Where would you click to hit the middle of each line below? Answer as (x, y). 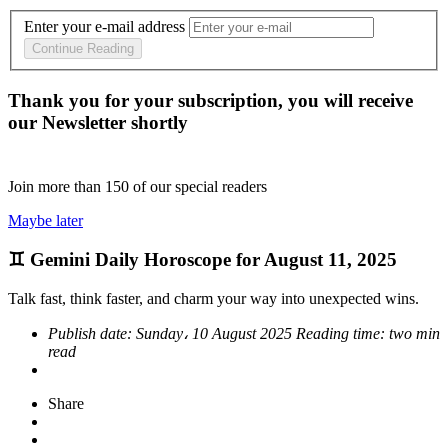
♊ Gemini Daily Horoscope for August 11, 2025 (202, 259)
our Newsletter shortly (98, 123)
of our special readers (200, 187)
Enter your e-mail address (104, 27)
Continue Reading (83, 49)
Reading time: (342, 333)
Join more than (56, 187)
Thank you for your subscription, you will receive (210, 101)
